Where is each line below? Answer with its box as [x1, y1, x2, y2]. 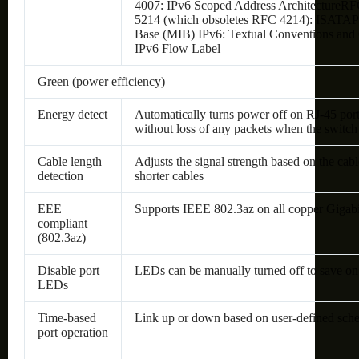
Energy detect [38, 107, 107, 121]
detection [38, 168, 83, 183]
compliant [38, 216, 87, 230]
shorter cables [135, 168, 204, 183]
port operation [38, 325, 108, 339]
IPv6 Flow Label [135, 41, 220, 55]
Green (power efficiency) [38, 74, 165, 88]
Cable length [38, 154, 102, 168]
